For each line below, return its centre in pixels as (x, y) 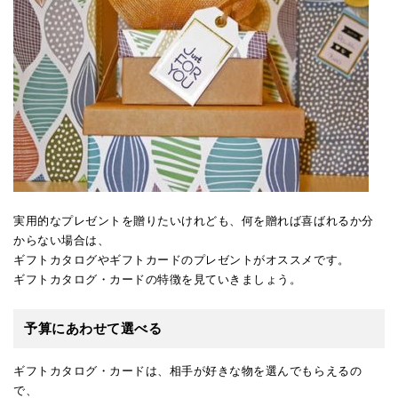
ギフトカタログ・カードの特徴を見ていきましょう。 (158, 279)
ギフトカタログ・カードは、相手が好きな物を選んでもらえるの (188, 370)
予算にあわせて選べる (93, 328)
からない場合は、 (62, 240)
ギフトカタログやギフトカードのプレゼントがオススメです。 (182, 259)
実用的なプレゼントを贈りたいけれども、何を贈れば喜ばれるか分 (194, 220)
